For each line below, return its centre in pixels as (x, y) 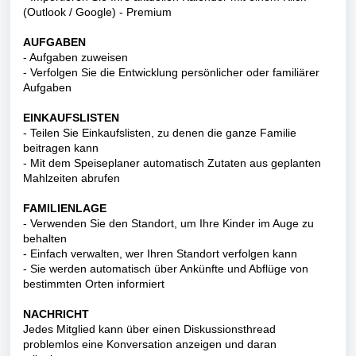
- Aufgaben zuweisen (75, 57)
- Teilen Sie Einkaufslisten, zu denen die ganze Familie (160, 133)
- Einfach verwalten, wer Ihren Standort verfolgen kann (160, 253)
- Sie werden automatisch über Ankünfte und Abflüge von (166, 269)
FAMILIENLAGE (65, 208)
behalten (45, 238)
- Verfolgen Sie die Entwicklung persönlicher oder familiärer (171, 72)
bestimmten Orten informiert (94, 284)
